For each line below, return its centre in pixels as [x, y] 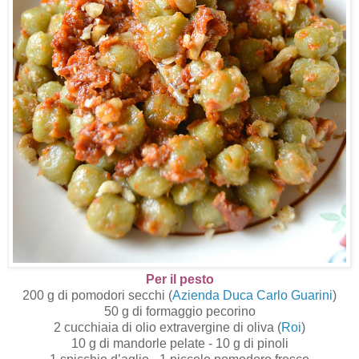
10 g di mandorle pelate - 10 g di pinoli [179, 343]
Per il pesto [179, 279]
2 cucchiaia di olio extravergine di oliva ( [167, 327]
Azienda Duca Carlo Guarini [252, 295]
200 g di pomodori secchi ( [97, 295]
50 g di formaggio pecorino [179, 311]
